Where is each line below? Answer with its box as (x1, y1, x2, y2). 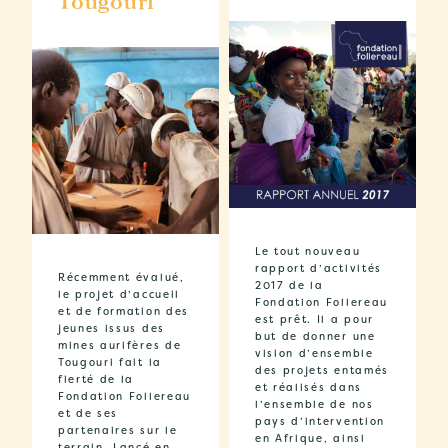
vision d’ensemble (255, 347, 374, 361)
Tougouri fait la (58, 356, 162, 370)
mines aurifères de (58, 339, 182, 353)
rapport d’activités (255, 262, 382, 276)
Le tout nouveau (255, 245, 361, 259)
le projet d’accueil (58, 288, 180, 302)
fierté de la (58, 373, 135, 387)
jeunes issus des (58, 322, 165, 336)
